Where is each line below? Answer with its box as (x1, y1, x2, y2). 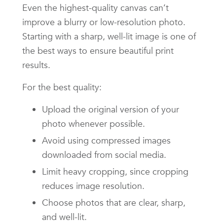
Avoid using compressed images (42, 134, 171, 146)
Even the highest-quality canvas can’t (22, 1, 169, 13)
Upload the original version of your (42, 103, 179, 115)
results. (22, 59, 50, 71)
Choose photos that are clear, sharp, (42, 196, 185, 208)
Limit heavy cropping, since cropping (42, 165, 188, 177)
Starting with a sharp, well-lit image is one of (22, 30, 196, 42)
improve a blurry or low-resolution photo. (22, 16, 185, 28)
